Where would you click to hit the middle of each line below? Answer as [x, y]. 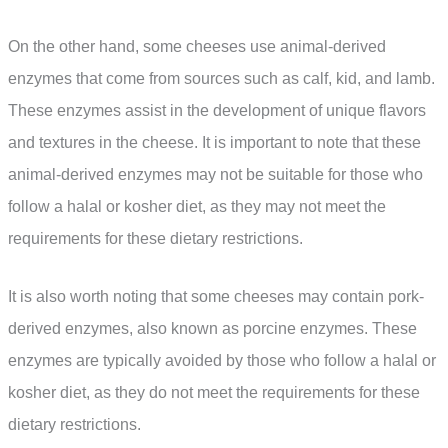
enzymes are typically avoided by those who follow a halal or [222, 360]
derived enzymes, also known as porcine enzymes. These [212, 328]
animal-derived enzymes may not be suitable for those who [215, 174]
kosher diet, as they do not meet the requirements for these [214, 392]
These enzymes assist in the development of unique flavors [217, 110]
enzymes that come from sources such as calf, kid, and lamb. [221, 78]
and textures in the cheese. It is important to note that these [214, 142]
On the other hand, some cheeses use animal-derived [197, 46]
